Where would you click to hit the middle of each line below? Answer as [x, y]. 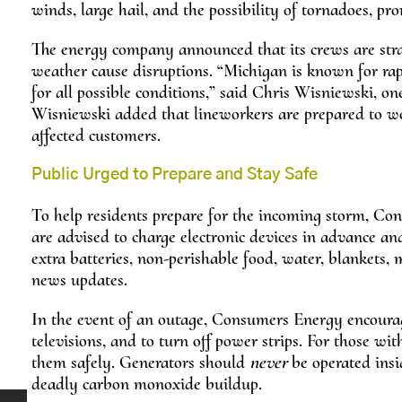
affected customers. [96, 136]
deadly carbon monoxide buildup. [147, 385]
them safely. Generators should [140, 363]
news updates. [79, 280]
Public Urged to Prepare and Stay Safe [175, 175]
